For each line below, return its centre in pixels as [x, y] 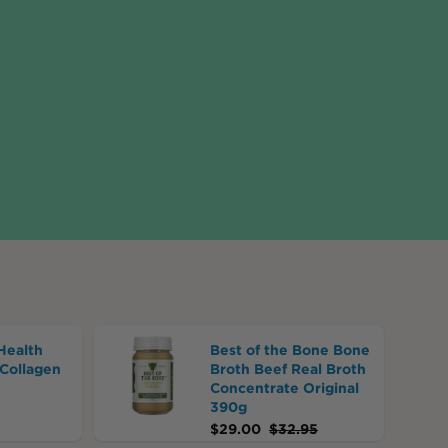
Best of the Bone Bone [289, 350]
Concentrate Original [284, 388]
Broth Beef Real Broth [287, 369]
